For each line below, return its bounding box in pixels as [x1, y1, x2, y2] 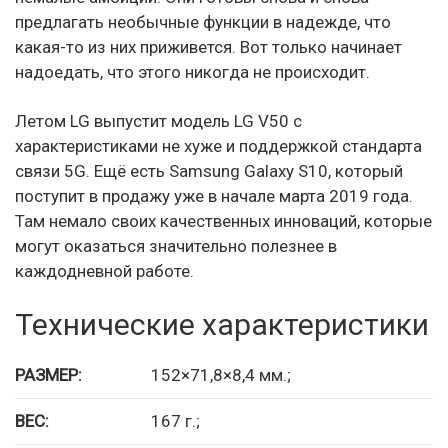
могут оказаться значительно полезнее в [15, 235, 337, 256]
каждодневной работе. [15, 260, 194, 281]
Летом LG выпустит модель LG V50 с [15, 110, 302, 131]
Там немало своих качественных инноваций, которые [15, 210, 432, 231]
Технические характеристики [15, 306, 429, 342]
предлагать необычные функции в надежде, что [15, 11, 391, 32]
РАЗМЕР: [15, 364, 82, 385]
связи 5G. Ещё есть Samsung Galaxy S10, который [15, 160, 403, 181]
